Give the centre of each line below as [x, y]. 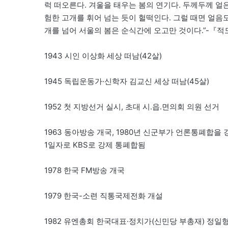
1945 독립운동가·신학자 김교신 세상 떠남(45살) [127, 81]
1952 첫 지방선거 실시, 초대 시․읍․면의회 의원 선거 [132, 106]
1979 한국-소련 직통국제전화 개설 [104, 195]
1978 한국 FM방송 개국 [84, 170]
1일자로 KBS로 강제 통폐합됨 [95, 145]
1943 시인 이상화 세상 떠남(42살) [103, 55]
